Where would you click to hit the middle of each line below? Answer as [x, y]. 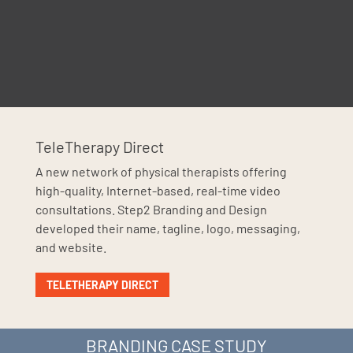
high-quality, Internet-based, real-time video [158, 191]
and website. [71, 247]
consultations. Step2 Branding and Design [151, 210]
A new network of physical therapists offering [161, 172]
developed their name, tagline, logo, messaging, [167, 229]
